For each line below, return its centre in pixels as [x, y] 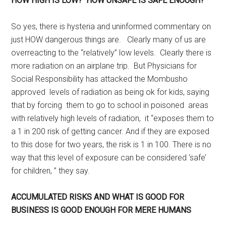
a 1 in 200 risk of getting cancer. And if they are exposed [110, 131]
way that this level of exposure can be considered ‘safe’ [109, 158]
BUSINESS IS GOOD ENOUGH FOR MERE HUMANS [101, 210]
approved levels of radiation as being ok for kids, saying [110, 92]
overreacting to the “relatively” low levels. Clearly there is [111, 53]
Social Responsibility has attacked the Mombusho [100, 79]
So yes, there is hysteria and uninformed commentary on [111, 26]
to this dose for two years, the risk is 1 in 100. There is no [111, 145]
